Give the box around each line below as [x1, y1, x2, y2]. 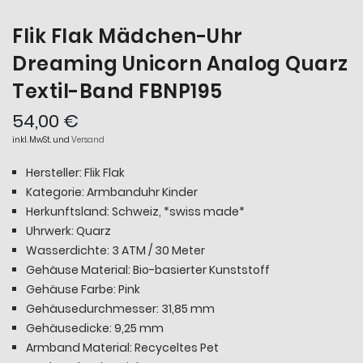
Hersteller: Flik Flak [26, 164, 125, 181]
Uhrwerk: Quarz [26, 222, 111, 239]
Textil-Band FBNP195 [12, 77, 223, 105]
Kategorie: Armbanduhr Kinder [26, 183, 198, 200]
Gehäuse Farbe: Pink [26, 280, 140, 297]
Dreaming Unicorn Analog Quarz [12, 49, 348, 77]
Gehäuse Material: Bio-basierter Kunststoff [26, 261, 270, 278]
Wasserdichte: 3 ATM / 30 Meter [26, 241, 205, 258]
